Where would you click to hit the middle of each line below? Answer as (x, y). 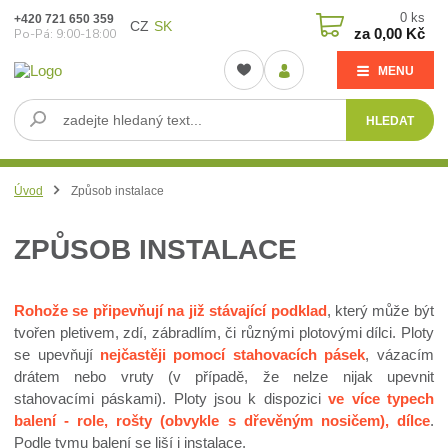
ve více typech (381, 398)
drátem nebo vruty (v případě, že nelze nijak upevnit (224, 376)
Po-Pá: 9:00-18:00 (65, 33)
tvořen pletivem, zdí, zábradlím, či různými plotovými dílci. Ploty (224, 332)
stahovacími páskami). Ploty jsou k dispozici (171, 398)
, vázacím (399, 354)
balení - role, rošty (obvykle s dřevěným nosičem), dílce (222, 420)
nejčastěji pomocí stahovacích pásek (233, 354)
